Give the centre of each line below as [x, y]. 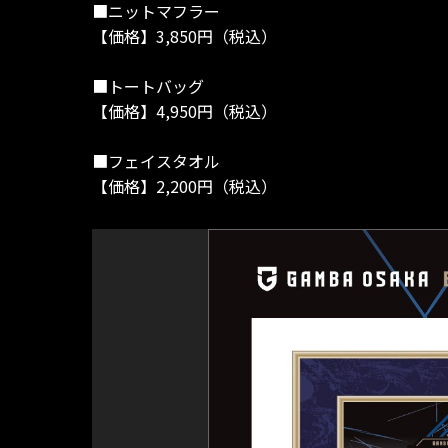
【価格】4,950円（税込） [184, 111]
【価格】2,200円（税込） [184, 186]
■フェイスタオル [156, 161]
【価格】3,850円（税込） [184, 36]
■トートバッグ [148, 86]
